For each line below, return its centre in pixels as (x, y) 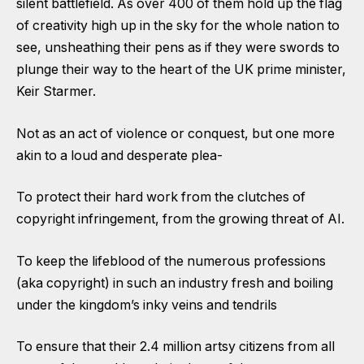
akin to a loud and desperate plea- (119, 155)
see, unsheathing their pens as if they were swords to (178, 48)
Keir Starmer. (56, 91)
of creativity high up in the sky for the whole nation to (178, 26)
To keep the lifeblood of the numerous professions (171, 261)
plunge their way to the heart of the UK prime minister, (181, 69)
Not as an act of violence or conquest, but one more (175, 133)
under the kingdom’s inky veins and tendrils (147, 305)
